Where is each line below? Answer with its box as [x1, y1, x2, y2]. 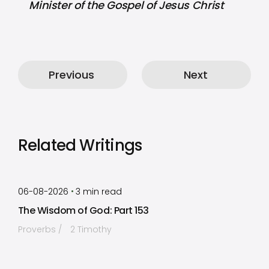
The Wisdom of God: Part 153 [17, 204, 149, 217]
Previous [48, 67, 94, 82]
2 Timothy [70, 223, 112, 235]
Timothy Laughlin [68, 174, 141, 186]
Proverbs [17, 223, 58, 235]
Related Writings [17, 134, 142, 156]
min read [80, 186, 122, 198]
